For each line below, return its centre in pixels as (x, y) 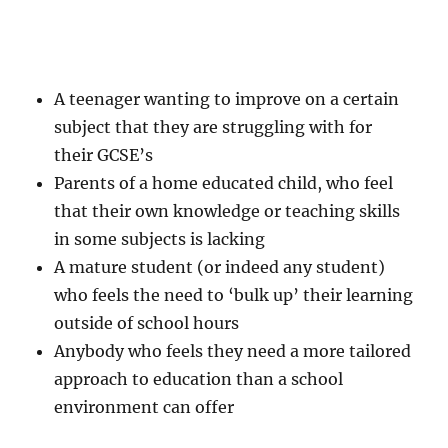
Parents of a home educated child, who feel (224, 182)
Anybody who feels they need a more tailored (233, 350)
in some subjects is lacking (160, 238)
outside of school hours (147, 322)
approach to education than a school (199, 378)
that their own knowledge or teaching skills (227, 210)
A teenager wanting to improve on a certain (227, 98)
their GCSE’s (104, 154)
